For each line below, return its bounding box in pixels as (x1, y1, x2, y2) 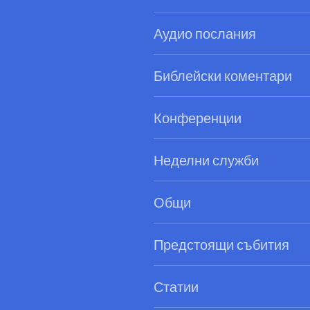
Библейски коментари (154, 67, 292, 84)
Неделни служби (154, 152, 259, 169)
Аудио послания (154, 25, 256, 42)
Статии (154, 278, 199, 295)
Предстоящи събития (154, 236, 289, 253)
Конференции (154, 109, 241, 127)
